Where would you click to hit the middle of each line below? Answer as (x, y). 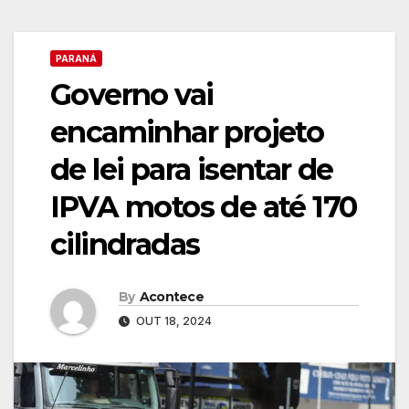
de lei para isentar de (192, 169)
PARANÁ (76, 58)
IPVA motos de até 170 (204, 207)
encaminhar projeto (187, 132)
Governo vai (132, 94)
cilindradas (125, 244)
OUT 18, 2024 (173, 320)
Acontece (172, 296)
